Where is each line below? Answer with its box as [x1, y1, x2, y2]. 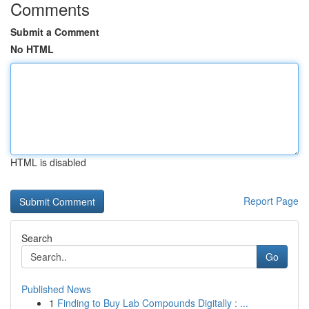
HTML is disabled [10, 155, 86, 169]
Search [21, 231, 52, 245]
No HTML [10, 42, 54, 56]
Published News [21, 282, 91, 296]
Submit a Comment [10, 25, 99, 39]
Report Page [243, 194, 299, 208]
